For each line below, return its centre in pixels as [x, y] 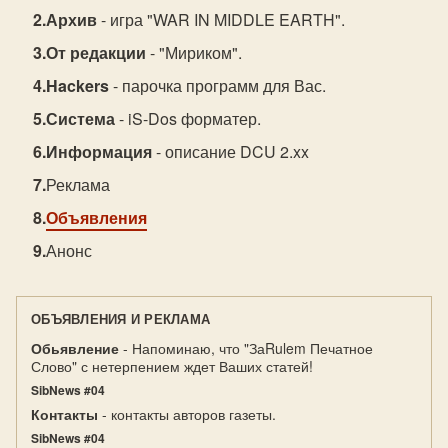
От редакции [96, 52]
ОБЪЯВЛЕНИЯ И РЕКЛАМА [121, 318]
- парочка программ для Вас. [218, 85]
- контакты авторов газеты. [187, 414]
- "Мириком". [194, 52]
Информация [99, 151]
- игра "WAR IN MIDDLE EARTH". [221, 19]
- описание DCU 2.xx [231, 151]
